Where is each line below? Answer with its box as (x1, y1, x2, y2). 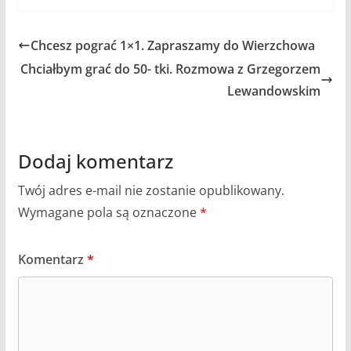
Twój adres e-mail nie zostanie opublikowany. (17, 181, 284, 199)
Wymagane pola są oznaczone (17, 203, 200, 221)
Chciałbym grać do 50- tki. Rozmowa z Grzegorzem (20, 60, 321, 78)
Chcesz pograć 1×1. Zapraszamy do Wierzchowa (30, 36, 315, 54)
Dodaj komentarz (17, 147, 173, 174)
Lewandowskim (227, 81, 321, 100)
